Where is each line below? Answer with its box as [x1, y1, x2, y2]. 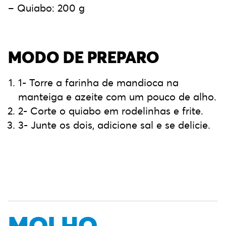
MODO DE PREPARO [8, 47, 159, 68]
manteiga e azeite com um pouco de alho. [18, 90, 216, 103]
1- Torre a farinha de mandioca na [18, 76, 179, 89]
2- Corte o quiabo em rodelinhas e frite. [18, 104, 203, 118]
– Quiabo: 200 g [8, 2, 85, 15]
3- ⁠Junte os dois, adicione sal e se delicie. [18, 119, 210, 132]
